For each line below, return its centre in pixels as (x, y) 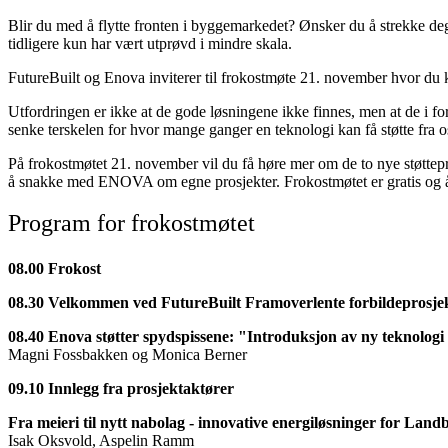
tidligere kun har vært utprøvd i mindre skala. (150, 43)
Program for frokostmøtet (131, 222)
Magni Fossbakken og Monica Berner (129, 354)
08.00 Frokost (54, 268)
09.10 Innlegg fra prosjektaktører (121, 388)
